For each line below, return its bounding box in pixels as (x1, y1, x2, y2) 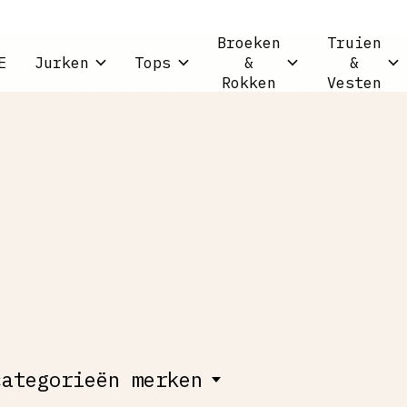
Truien (326, 32, 382, 53)
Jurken (34, 52, 89, 73)
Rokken (221, 72, 276, 93)
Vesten (326, 72, 382, 93)
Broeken (216, 32, 281, 53)
